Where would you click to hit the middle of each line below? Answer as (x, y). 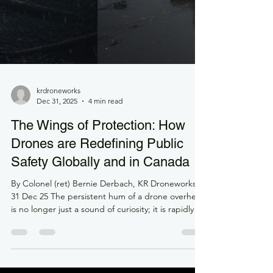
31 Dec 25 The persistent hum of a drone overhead (108, 264)
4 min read (105, 169)
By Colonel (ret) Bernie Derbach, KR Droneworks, (105, 252)
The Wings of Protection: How (98, 193)
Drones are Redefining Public (97, 212)
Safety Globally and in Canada (100, 230)
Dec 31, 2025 (57, 169)
